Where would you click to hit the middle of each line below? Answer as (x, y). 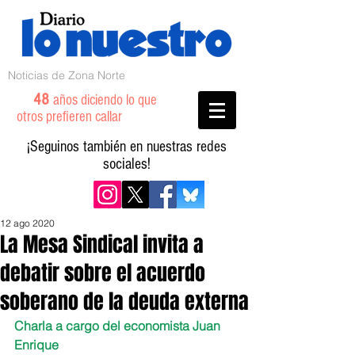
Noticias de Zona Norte (67, 75)
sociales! (127, 164)
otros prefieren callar (79, 117)
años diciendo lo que (105, 100)
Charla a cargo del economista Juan (119, 326)
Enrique (36, 345)
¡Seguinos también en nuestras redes (127, 147)
